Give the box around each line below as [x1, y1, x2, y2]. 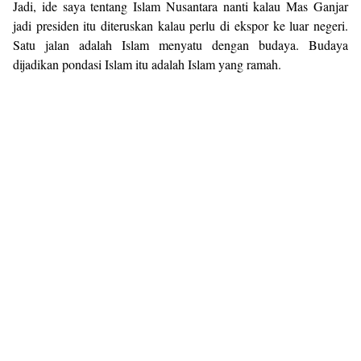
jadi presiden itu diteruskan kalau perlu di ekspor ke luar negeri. [13, 16, 348, 34]
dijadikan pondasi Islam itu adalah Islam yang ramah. [13, 55, 281, 73]
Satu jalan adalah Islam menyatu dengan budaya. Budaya [13, 35, 348, 53]
